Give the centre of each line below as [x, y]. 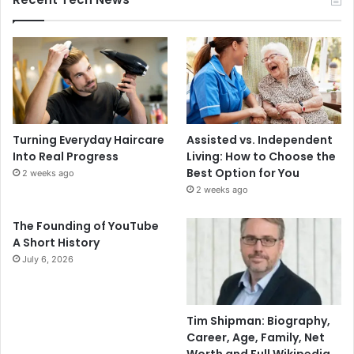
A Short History [56, 242]
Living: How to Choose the [262, 156]
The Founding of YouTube [86, 226]
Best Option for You [243, 173]
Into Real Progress [66, 156]
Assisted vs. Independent [260, 139]
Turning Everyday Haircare [88, 139]
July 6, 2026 [48, 259]
